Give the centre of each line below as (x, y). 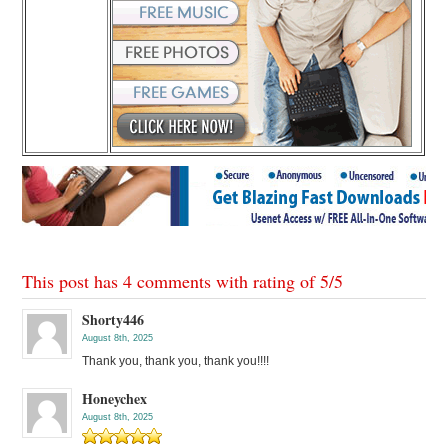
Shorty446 (113, 320)
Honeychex (115, 399)
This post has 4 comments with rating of (171, 281)
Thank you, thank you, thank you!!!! (176, 361)
